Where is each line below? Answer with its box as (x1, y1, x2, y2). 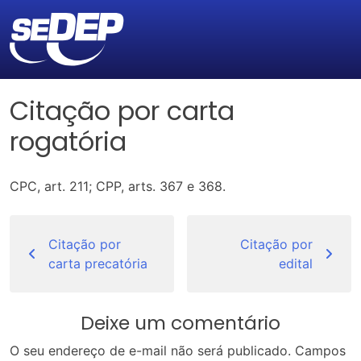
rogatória (10, 123, 127, 160)
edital (279, 255, 313, 272)
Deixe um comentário (81, 309, 280, 337)
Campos (295, 342, 346, 359)
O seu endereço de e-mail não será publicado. (10, 342, 291, 359)
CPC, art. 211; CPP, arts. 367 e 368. (10, 178, 226, 195)
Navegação (9, 212, 127, 241)
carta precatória (48, 255, 147, 272)
